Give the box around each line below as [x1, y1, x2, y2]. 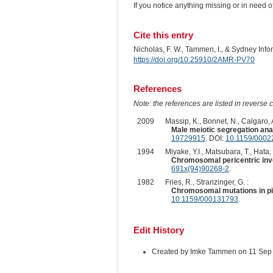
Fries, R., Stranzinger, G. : [165, 178, 249, 187]
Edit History [133, 225, 184, 236]
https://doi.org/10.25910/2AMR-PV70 [133, 55, 255, 64]
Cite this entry [133, 29, 193, 40]
